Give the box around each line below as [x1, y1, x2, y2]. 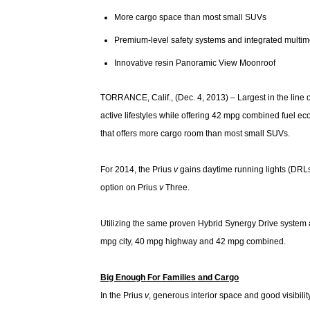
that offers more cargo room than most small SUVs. [100, 129, 290, 138]
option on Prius [100, 183, 159, 192]
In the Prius [100, 291, 145, 300]
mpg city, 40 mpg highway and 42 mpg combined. [100, 237, 286, 246]
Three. [163, 183, 190, 192]
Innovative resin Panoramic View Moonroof [114, 58, 275, 68]
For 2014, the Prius [100, 165, 174, 174]
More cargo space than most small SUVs [114, 12, 266, 22]
